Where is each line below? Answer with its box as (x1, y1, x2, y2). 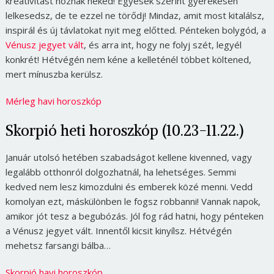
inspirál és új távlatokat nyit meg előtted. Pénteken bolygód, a (5, 23, 266, 36)
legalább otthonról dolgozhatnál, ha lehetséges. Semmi (5, 165, 236, 178)
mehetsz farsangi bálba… (5, 239, 111, 251)
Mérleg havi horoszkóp (5, 94, 102, 107)
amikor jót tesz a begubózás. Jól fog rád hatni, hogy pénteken (5, 209, 264, 222)
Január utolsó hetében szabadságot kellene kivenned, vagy (5, 150, 252, 163)
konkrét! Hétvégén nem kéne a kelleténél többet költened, (5, 53, 251, 65)
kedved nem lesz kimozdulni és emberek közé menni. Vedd (5, 180, 253, 193)
